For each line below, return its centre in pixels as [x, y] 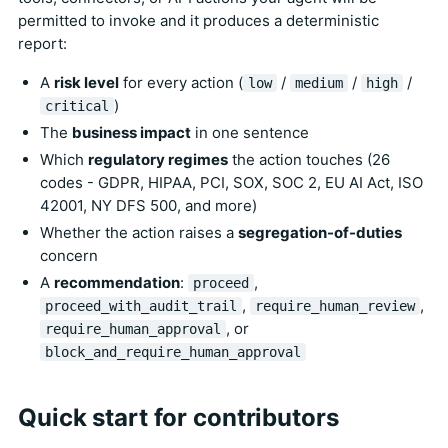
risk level [86, 83]
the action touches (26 [309, 160]
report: [42, 44]
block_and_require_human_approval [173, 352]
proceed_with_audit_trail [141, 306]
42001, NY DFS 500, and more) [148, 206]
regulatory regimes [158, 160]
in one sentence [250, 133]
